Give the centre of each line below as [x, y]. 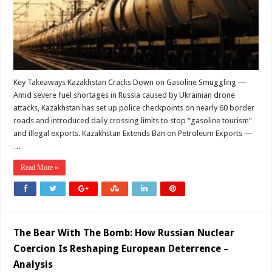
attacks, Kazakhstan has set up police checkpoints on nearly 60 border [134, 108]
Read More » [40, 168]
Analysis [33, 265]
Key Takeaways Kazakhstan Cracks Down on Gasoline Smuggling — [130, 83]
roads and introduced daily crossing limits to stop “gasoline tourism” [133, 121]
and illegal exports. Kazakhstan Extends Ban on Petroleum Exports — [133, 134]
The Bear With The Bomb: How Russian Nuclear [124, 233]
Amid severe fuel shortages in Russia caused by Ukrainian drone [124, 95]
